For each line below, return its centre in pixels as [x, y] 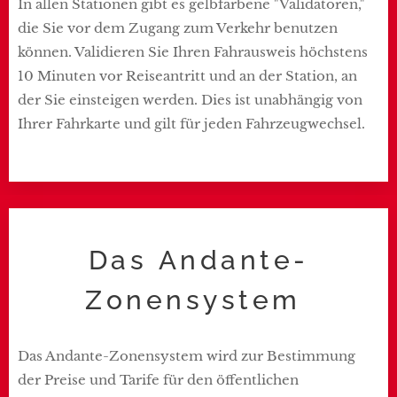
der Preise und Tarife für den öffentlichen [158, 379]
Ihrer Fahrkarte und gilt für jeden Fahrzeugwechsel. [193, 123]
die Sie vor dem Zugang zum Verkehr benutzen [178, 27]
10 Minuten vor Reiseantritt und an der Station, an [187, 75]
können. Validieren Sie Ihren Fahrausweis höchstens [193, 51]
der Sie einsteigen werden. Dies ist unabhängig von [190, 99]
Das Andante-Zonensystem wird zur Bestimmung [187, 355]
